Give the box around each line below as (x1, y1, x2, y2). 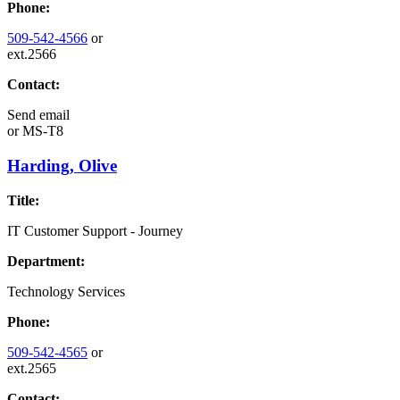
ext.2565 (7, 360, 56, 376)
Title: (7, 192, 39, 208)
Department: (7, 253, 85, 269)
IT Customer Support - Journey (7, 222, 183, 238)
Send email (7, 107, 70, 123)
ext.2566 (7, 46, 56, 62)
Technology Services (7, 283, 125, 299)
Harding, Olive (7, 155, 117, 175)
